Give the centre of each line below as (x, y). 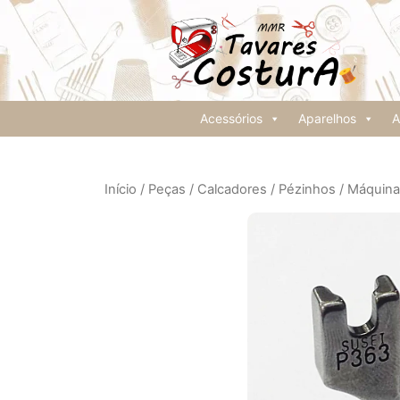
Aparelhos (327, 118)
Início (121, 189)
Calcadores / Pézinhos (267, 189)
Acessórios (231, 118)
